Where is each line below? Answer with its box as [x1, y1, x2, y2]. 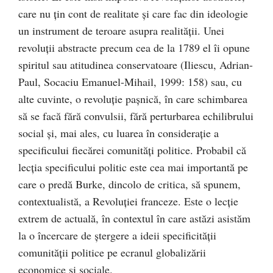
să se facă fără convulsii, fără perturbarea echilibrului [18, 108, 253, 123]
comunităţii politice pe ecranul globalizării [18, 245, 206, 260]
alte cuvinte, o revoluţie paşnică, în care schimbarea [18, 91, 247, 106]
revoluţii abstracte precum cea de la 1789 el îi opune [18, 40, 250, 55]
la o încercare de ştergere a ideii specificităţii [18, 228, 216, 243]
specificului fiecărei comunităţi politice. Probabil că [18, 143, 246, 157]
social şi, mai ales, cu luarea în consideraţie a [18, 126, 219, 140]
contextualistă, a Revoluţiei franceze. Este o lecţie [18, 194, 238, 208]
